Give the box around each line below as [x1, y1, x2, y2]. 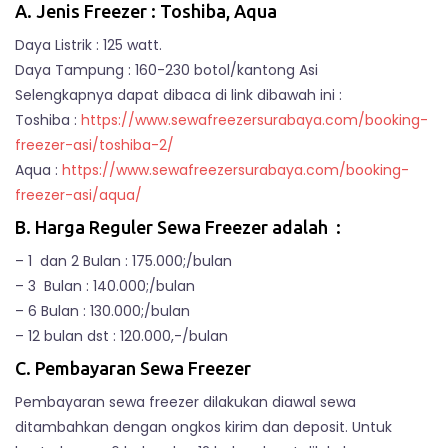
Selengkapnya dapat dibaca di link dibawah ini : [15, 85, 342, 105]
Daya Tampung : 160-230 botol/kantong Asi [15, 60, 318, 80]
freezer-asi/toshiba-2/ [15, 135, 174, 155]
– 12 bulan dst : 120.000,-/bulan [15, 326, 228, 346]
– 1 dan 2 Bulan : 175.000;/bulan [15, 251, 232, 271]
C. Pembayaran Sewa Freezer [15, 358, 251, 378]
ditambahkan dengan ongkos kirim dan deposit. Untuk [15, 417, 392, 437]
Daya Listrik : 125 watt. [15, 35, 162, 55]
